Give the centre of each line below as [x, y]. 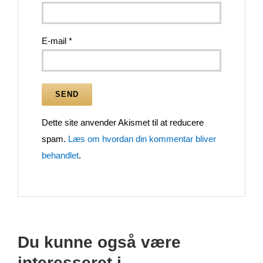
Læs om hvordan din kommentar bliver [142, 139]
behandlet [60, 155]
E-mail [55, 41]
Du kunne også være [99, 242]
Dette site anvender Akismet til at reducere [123, 122]
